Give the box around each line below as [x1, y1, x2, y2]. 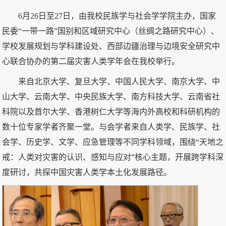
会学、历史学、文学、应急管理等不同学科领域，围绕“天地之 [2, 137, 224, 146]
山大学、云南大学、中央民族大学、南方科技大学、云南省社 [2, 92, 220, 101]
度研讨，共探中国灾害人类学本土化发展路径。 [2, 167, 172, 177]
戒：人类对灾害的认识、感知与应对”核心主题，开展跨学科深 [2, 152, 224, 161]
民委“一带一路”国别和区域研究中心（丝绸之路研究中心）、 [2, 26, 219, 35]
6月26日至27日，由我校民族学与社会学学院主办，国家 [18, 11, 216, 20]
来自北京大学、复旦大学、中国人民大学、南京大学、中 [18, 77, 220, 86]
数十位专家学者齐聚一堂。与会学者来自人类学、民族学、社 [2, 122, 220, 131]
